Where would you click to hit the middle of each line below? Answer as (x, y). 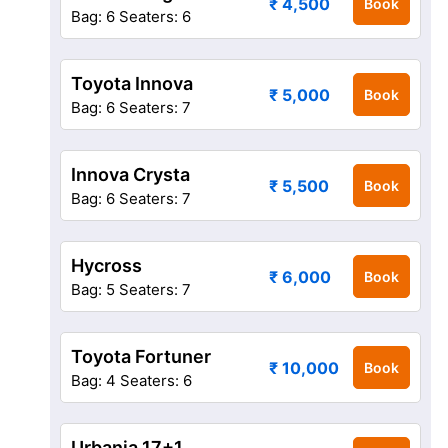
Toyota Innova (132, 83)
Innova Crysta (130, 174)
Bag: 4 (93, 380)
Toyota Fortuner (141, 356)
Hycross (106, 265)
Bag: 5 (93, 289)
